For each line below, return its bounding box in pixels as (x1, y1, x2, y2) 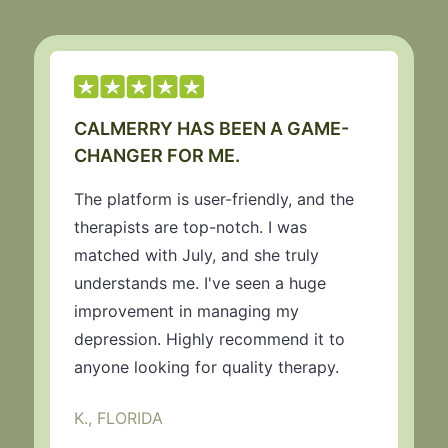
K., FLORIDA (74, 408, 163, 429)
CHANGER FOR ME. (74, 145, 240, 167)
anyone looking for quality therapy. (74, 357, 339, 378)
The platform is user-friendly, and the (74, 189, 354, 210)
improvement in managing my (74, 301, 299, 322)
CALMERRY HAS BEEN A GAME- (74, 118, 349, 140)
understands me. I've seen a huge (74, 273, 326, 294)
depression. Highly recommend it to (74, 329, 345, 350)
